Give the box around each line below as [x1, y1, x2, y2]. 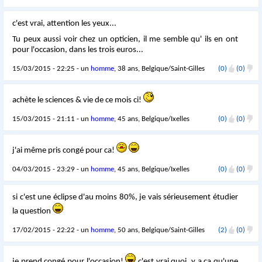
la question [12, 207, 53, 216]
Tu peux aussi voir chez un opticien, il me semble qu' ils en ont [12, 35, 238, 44]
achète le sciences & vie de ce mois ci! [12, 96, 144, 105]
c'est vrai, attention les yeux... [12, 19, 119, 29]
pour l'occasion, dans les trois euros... [12, 46, 144, 55]
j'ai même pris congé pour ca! [12, 146, 117, 156]
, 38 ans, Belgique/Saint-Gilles [114, 65, 205, 73]
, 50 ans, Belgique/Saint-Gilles [114, 226, 205, 235]
